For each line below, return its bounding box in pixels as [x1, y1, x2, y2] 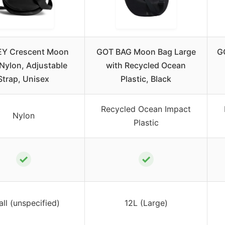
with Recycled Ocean [106, 60, 186, 71]
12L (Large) [124, 198, 168, 208]
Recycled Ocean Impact [101, 104, 191, 115]
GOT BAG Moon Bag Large [96, 47, 196, 57]
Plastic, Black [121, 74, 171, 84]
